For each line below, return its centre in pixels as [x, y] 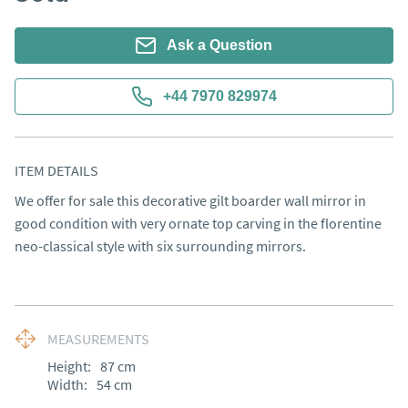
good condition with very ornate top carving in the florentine [198, 223]
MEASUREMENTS [98, 339]
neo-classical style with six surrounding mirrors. [160, 246]
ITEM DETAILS [56, 170]
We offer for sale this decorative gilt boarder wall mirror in [190, 200]
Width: [67, 384]
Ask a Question [219, 45]
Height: [69, 366]
